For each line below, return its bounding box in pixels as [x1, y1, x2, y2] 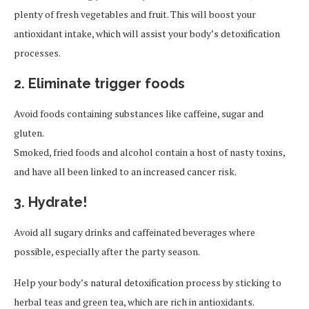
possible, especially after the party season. [14, 245, 200, 259]
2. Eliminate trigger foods [14, 75, 185, 92]
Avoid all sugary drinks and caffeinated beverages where [14, 226, 255, 239]
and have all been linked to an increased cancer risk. [14, 165, 237, 179]
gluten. [14, 126, 44, 140]
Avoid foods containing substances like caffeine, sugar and [14, 107, 263, 121]
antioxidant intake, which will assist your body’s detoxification [14, 27, 280, 41]
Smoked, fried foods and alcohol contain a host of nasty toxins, [14, 146, 285, 159]
